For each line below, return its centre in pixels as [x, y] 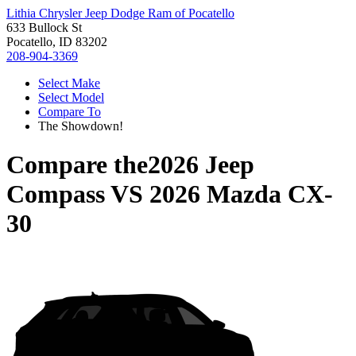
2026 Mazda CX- [241, 194]
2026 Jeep [201, 165]
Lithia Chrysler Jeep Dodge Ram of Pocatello [120, 13]
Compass [56, 194]
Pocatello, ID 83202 [57, 42]
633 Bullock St [44, 27]
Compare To [70, 112]
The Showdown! [81, 126]
